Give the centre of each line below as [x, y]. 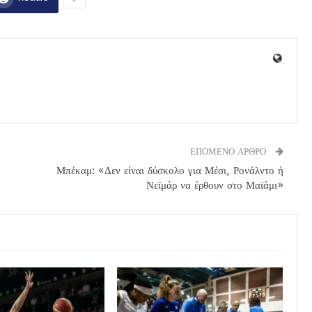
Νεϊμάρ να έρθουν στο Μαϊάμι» [214, 185]
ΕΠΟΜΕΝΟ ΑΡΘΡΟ [229, 151]
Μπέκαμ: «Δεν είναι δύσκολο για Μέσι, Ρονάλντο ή [170, 170]
